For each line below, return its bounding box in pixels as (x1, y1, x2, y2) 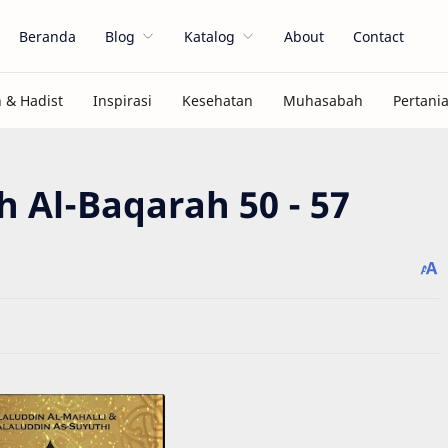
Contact (353, 26, 404, 46)
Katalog (184, 26, 235, 46)
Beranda (19, 26, 76, 46)
